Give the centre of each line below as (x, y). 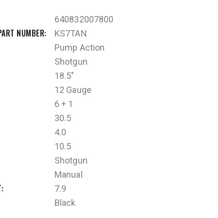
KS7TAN (71, 33)
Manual (69, 174)
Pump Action (80, 47)
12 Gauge (73, 90)
